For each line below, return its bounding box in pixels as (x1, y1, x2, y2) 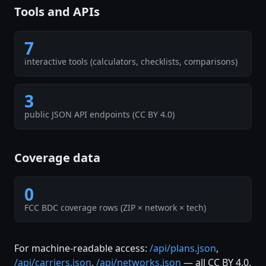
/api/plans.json (150, 241, 216, 255)
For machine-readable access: (14, 241, 150, 255)
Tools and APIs (14, 4, 100, 20)
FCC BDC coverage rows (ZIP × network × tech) (24, 201, 206, 213)
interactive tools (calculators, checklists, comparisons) (24, 56, 237, 68)
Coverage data (14, 149, 100, 166)
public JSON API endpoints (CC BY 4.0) (24, 109, 175, 121)
